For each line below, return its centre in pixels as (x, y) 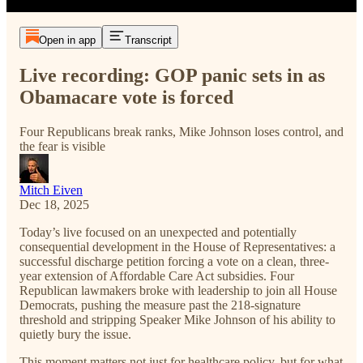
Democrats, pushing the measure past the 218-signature (160, 305)
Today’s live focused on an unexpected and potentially (158, 232)
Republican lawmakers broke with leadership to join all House (178, 290)
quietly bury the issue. (75, 334)
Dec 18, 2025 (54, 204)
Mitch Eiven (51, 190)
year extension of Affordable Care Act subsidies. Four (157, 275)
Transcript (148, 40)
